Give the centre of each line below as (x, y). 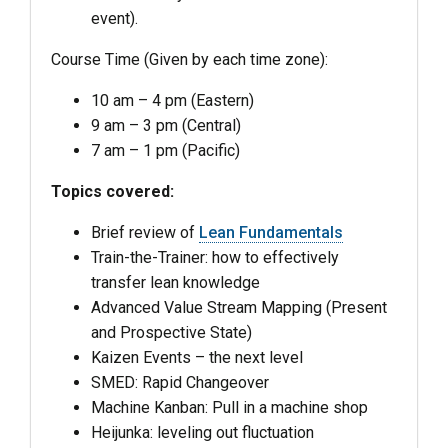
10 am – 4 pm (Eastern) (172, 101)
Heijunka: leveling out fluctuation (202, 433)
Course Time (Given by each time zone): (189, 60)
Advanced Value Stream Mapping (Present (239, 308)
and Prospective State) (171, 333)
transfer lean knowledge (175, 283)
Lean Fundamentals (271, 233)
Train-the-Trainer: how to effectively (215, 258)
